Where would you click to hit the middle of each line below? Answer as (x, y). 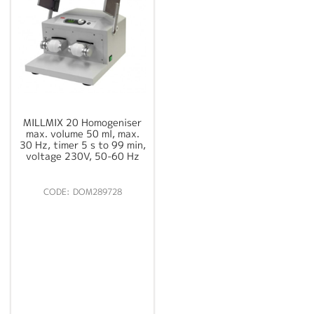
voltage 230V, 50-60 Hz (82, 156)
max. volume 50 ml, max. (82, 134)
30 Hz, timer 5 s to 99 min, (82, 145)
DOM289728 (97, 192)
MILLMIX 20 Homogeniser (83, 123)
